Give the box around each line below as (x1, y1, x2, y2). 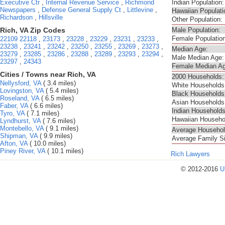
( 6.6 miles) (28, 102, 63, 109)
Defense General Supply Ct (42, 6, 121, 14)
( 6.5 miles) (39, 94, 74, 102)
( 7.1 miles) (25, 109, 59, 117)
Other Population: (172, 16, 222, 23)
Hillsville (39, 14, 63, 21)
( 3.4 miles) (41, 79, 76, 87)
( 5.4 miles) (44, 87, 78, 94)
